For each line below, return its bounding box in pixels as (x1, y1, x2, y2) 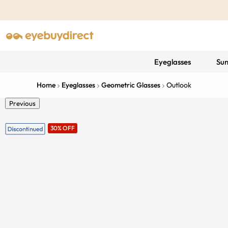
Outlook (166, 80, 191, 90)
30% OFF (50, 124, 75, 132)
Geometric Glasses (101, 80, 160, 90)
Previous (9, 99, 36, 107)
